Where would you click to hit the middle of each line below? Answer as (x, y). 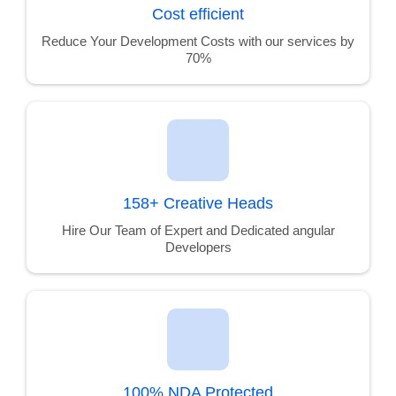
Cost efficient (198, 14)
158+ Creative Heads (198, 203)
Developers (198, 247)
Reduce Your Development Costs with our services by (198, 41)
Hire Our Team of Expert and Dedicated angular (198, 230)
